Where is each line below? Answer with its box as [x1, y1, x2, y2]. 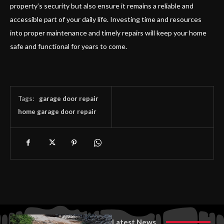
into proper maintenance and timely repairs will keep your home [10, 28, 206, 37]
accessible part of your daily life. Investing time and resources [10, 14, 201, 23]
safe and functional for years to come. [10, 41, 127, 50]
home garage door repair [18, 107, 96, 115]
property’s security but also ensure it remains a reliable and [10, 1, 193, 10]
